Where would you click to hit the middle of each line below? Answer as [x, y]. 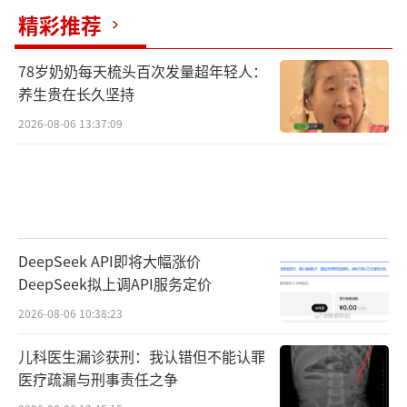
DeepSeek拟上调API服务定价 [115, 283]
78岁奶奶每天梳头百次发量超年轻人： [143, 71]
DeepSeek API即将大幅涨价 [109, 260]
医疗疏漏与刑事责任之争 [98, 378]
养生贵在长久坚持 [76, 94]
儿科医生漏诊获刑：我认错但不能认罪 [142, 356]
